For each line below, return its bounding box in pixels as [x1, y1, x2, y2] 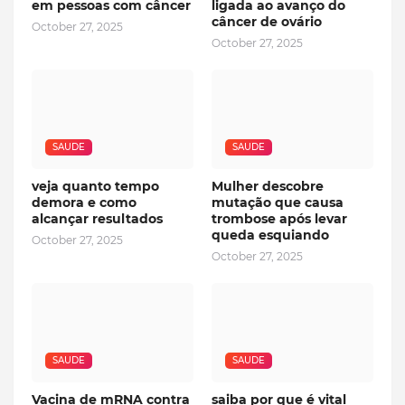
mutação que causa [212, 194, 344, 212]
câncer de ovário [212, 14, 322, 31]
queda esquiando [212, 227, 329, 244]
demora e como [32, 194, 137, 212]
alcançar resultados [32, 211, 163, 228]
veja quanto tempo [32, 178, 159, 195]
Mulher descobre [212, 178, 324, 195]
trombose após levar [212, 211, 347, 228]
